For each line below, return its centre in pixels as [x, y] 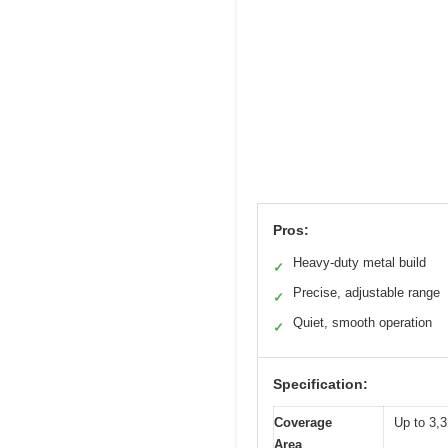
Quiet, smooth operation [362, 322]
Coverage [303, 422]
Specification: [320, 383]
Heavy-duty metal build [359, 262]
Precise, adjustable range [366, 292]
